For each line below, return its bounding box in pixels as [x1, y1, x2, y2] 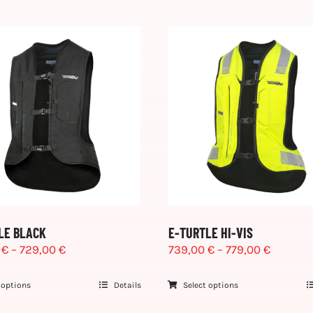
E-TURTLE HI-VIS [168, 224, 253, 241]
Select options [183, 279, 239, 290]
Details [113, 279, 141, 290]
